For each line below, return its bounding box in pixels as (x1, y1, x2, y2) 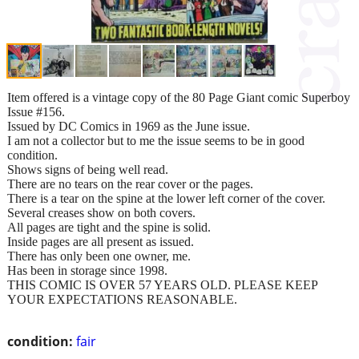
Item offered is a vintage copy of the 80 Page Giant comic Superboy (7, 90, 350, 104)
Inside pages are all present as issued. (7, 234, 194, 248)
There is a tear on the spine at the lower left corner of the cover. (7, 191, 325, 205)
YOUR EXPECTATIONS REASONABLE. (7, 292, 237, 306)
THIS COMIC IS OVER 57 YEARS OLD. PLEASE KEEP (7, 277, 317, 292)
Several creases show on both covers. (7, 205, 196, 220)
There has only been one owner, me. (7, 248, 191, 263)
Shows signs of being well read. (7, 162, 168, 176)
